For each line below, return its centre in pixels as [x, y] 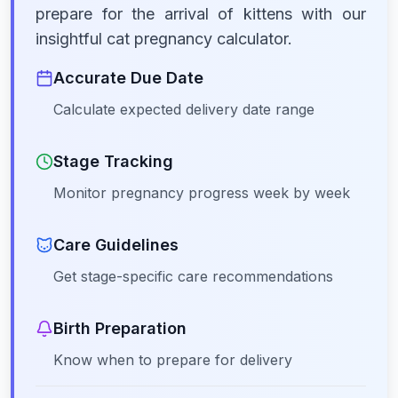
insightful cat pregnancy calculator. [164, 39]
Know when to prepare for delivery [173, 360]
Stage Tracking [113, 161]
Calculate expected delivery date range [184, 109]
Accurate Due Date [128, 78]
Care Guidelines [116, 245]
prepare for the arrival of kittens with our [201, 14]
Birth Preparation [120, 328]
